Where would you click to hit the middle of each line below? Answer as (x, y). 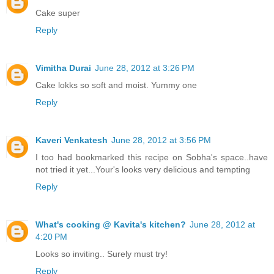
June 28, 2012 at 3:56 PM (161, 140)
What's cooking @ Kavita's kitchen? (111, 225)
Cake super (58, 13)
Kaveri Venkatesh (72, 140)
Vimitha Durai (63, 68)
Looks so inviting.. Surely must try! (102, 254)
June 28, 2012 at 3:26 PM (145, 68)
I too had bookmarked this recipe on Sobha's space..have (152, 157)
